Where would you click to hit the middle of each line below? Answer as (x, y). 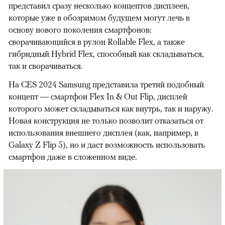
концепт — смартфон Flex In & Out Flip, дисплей (98, 96)
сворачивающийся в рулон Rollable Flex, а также (97, 41)
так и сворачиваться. (45, 66)
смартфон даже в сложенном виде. (73, 156)
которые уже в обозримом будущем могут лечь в (99, 17)
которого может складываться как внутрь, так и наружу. (111, 108)
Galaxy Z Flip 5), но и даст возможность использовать (107, 144)
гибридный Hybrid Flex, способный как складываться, (106, 53)
